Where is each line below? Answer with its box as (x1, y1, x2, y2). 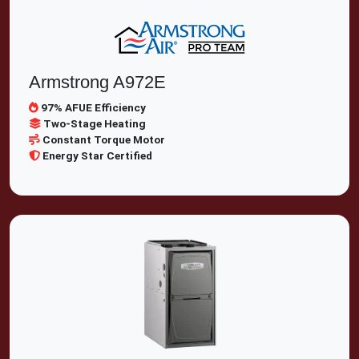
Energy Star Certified (42, 149, 152, 162)
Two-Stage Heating (43, 117, 146, 130)
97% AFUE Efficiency (41, 101, 146, 114)
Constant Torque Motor (42, 133, 165, 146)
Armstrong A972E (29, 72, 166, 92)
